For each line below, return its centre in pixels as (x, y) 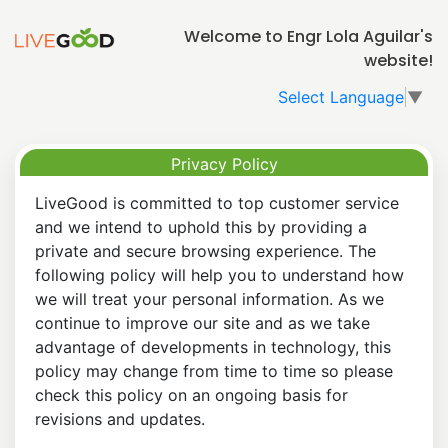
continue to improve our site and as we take (202, 322)
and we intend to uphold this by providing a (201, 226)
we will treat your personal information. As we (209, 298)
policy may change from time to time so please (214, 370)
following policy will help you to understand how (219, 274)
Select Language (341, 96)
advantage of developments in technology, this (213, 346)
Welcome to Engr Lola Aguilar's (308, 36)
